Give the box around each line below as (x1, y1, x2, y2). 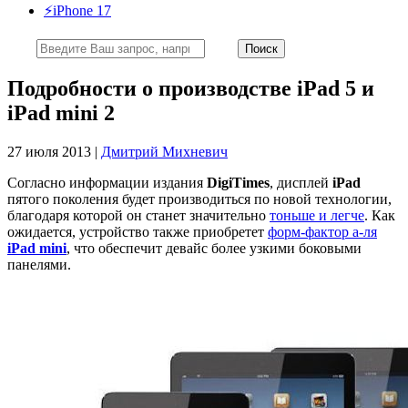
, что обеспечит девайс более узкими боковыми (66, 240, 362, 256)
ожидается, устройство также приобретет (7, 223, 268, 240)
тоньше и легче (270, 207, 364, 223)
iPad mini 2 (7, 100, 115, 125)
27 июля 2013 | (7, 143, 101, 159)
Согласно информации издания (7, 174, 207, 190)
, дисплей (270, 174, 332, 190)
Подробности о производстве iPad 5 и (7, 76, 374, 100)
